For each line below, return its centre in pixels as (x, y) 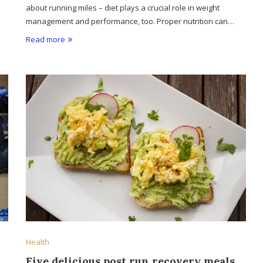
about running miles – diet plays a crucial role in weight (123, 8)
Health (38, 242)
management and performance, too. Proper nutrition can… (130, 21)
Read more (46, 40)
